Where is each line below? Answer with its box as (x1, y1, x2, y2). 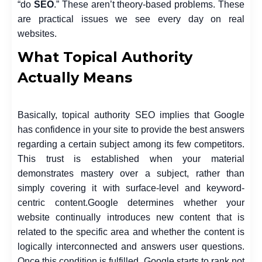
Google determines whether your (87, 198, 244, 208)
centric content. (18, 198, 88, 208)
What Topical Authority (18, 49, 192, 65)
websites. (18, 29, 57, 39)
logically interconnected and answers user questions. (18, 242, 244, 251)
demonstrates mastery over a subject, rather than (18, 168, 244, 178)
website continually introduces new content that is (18, 212, 244, 222)
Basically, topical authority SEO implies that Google (18, 110, 244, 120)
